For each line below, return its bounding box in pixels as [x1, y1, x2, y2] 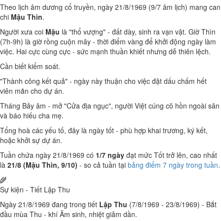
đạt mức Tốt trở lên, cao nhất [124, 150, 217, 160]
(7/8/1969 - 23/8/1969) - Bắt [127, 199, 217, 209]
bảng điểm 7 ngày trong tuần [128, 160, 218, 170]
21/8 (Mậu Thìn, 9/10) [7, 160, 77, 170]
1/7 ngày [96, 150, 124, 160]
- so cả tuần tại [77, 160, 128, 170]
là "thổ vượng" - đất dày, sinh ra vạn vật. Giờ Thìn [60, 27, 216, 37]
